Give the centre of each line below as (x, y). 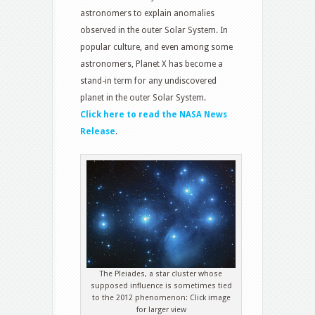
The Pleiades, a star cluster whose (161, 274)
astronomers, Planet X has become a (152, 64)
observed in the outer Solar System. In (154, 31)
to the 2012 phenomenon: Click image (161, 298)
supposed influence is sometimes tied (161, 286)
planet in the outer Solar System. (143, 98)
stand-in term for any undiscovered (148, 81)
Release (98, 132)
